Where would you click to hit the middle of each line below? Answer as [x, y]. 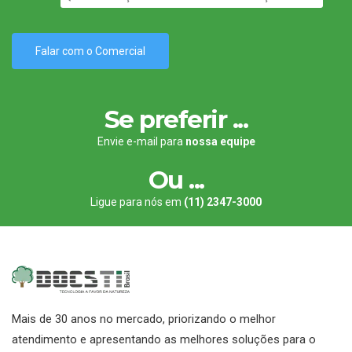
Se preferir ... [176, 119]
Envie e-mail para [141, 141]
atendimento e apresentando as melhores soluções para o [164, 340]
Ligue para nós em [136, 202]
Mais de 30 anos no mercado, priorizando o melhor [144, 319]
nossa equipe [220, 141]
